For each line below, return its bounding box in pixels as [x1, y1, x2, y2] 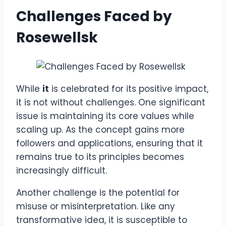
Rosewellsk [16, 28, 98, 48]
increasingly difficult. [16, 164, 107, 177]
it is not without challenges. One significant [16, 96, 205, 109]
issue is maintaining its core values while [16, 110, 194, 123]
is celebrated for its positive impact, [49, 83, 208, 95]
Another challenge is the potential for [16, 187, 180, 199]
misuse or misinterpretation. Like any [16, 200, 175, 213]
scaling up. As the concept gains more [16, 124, 185, 136]
